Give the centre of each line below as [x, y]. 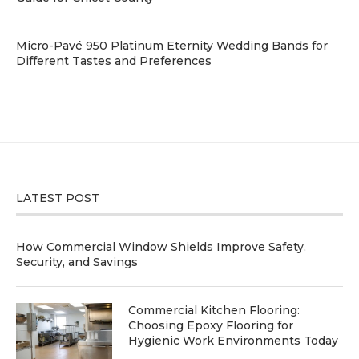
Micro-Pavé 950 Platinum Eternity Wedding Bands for [172, 45]
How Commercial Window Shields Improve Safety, [161, 246]
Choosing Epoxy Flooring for [211, 325]
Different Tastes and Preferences [114, 61]
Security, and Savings [77, 262]
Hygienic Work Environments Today [233, 340]
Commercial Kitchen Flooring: [214, 310]
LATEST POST [58, 198]
